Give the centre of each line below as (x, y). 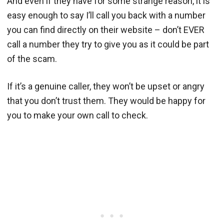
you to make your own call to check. (77, 115)
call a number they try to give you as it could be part (108, 44)
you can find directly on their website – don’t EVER (106, 29)
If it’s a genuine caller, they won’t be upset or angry (106, 86)
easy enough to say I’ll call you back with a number (106, 15)
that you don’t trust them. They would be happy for (106, 100)
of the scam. (32, 58)
